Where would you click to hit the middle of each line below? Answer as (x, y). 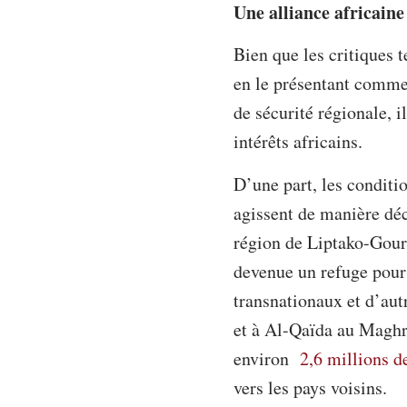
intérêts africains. (298, 142)
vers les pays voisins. (310, 387)
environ (263, 358)
